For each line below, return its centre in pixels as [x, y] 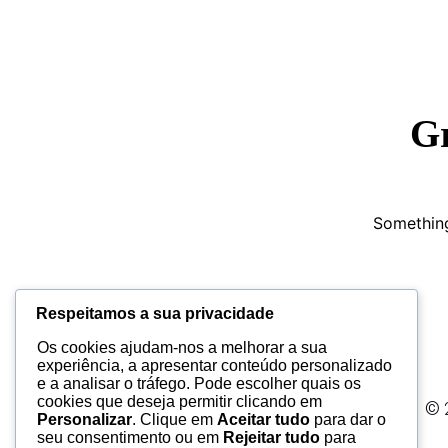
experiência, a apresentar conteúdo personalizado [214, 366]
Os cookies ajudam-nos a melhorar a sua [182, 348]
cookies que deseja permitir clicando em [179, 402]
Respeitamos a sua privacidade [155, 314]
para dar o [348, 420]
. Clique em [174, 420]
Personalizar [84, 420]
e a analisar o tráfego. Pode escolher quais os [199, 384]
